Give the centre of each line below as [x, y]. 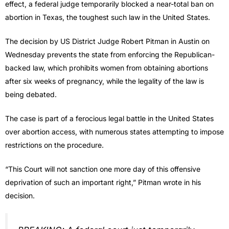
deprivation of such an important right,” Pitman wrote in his [103, 182]
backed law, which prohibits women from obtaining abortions [107, 67]
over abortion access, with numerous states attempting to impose [114, 131]
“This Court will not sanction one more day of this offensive [103, 169]
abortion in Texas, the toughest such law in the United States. [108, 17]
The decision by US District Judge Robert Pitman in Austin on [107, 41]
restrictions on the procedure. [54, 145]
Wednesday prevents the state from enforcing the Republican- [110, 54]
